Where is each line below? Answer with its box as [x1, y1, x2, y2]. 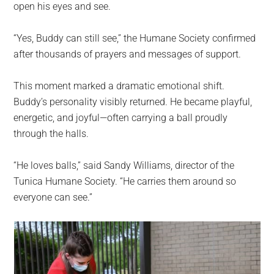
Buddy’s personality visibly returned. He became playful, [13, 96, 253, 108]
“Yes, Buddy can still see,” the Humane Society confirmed [13, 32, 256, 45]
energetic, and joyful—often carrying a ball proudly [13, 112, 228, 124]
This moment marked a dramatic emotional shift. [13, 80, 225, 92]
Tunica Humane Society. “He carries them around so [13, 176, 237, 188]
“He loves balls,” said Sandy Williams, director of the [13, 160, 235, 172]
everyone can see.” [13, 191, 93, 204]
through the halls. [13, 128, 89, 140]
